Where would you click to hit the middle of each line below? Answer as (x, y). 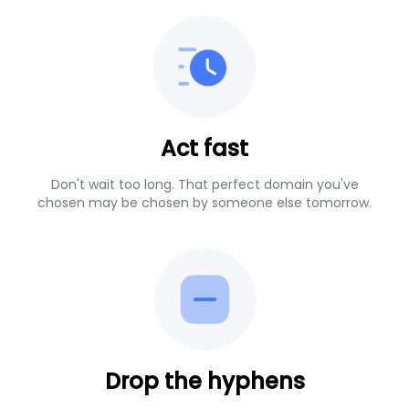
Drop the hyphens (204, 381)
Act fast (204, 148)
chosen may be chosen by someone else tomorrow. (204, 202)
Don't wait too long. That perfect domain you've (204, 184)
